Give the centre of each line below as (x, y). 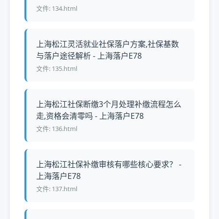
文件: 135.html (57, 68)
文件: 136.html (57, 129)
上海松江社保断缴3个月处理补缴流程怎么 (109, 104)
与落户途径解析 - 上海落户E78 (89, 56)
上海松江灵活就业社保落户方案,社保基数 (108, 44)
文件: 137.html (57, 189)
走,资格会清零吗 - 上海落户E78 (90, 116)
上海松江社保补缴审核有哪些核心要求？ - (109, 164)
